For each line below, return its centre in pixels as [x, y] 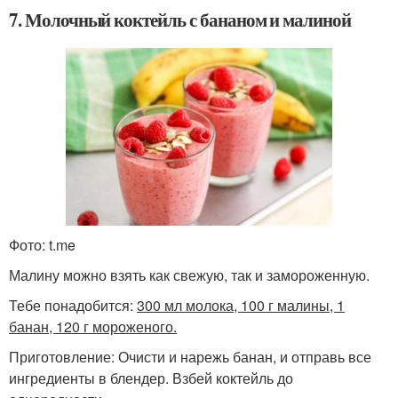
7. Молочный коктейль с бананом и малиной [180, 19]
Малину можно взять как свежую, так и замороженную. [189, 275]
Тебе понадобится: [73, 305]
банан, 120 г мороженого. [93, 326]
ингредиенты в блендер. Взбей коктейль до [151, 378]
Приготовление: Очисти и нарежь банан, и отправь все [190, 356]
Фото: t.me [42, 244]
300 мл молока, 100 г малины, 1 [241, 305]
